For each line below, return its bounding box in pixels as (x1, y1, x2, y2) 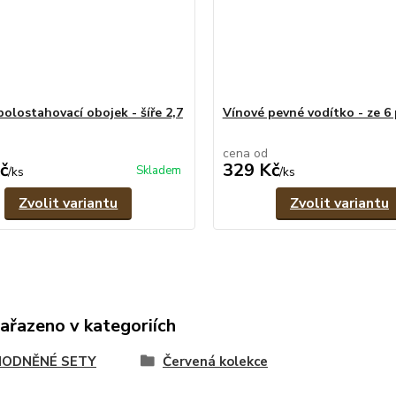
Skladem (135, 163, 181, 179)
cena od (222, 145, 268, 162)
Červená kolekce (162, 353, 268, 370)
